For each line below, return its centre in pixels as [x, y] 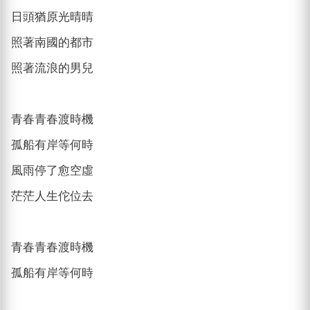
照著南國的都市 [53, 42]
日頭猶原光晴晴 [53, 17]
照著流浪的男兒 [53, 68]
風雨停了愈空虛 [53, 170]
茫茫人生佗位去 [53, 196]
